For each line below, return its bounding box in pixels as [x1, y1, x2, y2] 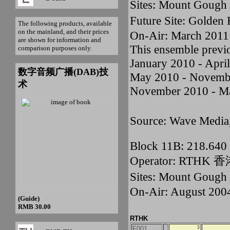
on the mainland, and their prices [18, 28, 109, 35]
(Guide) [18, 195, 40, 202]
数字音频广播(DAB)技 [18, 67, 108, 77]
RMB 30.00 [18, 203, 51, 210]
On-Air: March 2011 [130, 29, 229, 42]
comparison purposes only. [18, 44, 92, 52]
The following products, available [18, 20, 112, 27]
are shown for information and [18, 36, 101, 44]
